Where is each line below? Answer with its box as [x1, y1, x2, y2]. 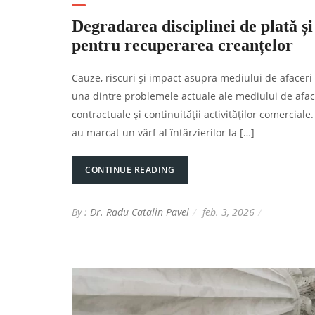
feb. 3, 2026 [202, 205, 255, 219]
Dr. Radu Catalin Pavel [90, 205, 189, 219]
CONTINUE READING [85, 163, 174, 176]
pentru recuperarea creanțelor [72, 35, 293, 54]
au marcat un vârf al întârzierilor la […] [72, 125, 255, 139]
